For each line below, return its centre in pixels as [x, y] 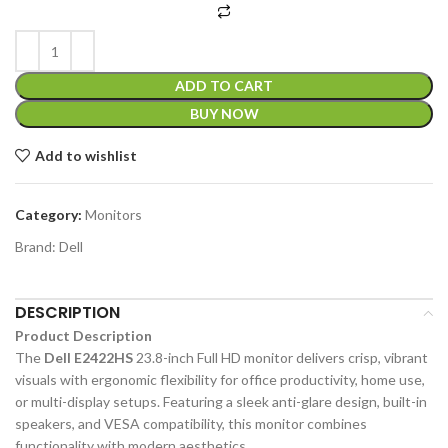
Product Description [83, 335]
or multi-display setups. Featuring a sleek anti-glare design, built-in [221, 401]
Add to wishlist [85, 155]
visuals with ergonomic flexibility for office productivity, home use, [220, 379]
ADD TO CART [224, 85]
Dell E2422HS [88, 357]
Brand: [37, 246]
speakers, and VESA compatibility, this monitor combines [191, 423]
